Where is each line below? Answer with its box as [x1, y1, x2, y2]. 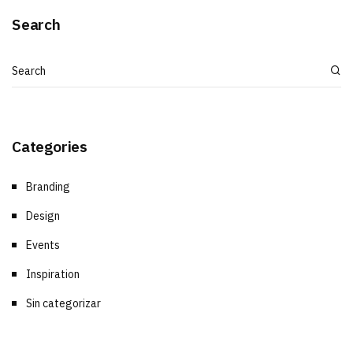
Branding [26, 180, 70, 195]
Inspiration [26, 267, 80, 282]
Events [26, 238, 60, 253]
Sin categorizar [26, 296, 101, 311]
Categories [12, 136, 88, 156]
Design [26, 209, 60, 224]
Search [12, 13, 61, 34]
